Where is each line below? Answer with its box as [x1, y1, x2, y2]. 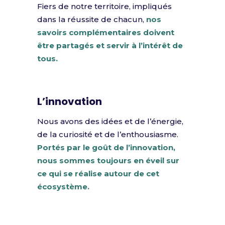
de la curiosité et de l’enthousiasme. [37, 130, 178, 139]
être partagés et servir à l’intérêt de [37, 41, 183, 50]
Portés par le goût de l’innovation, [37, 143, 175, 152]
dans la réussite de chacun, [37, 15, 146, 24]
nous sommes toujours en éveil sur [37, 156, 179, 165]
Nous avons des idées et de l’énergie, [37, 117, 183, 126]
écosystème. [37, 182, 89, 191]
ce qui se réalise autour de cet [37, 169, 159, 178]
